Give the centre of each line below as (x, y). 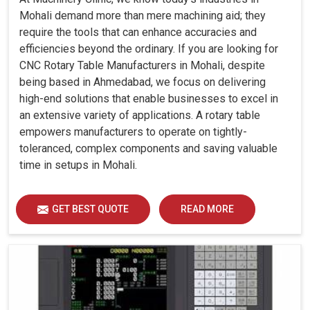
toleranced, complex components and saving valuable (148, 149)
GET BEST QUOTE (90, 209)
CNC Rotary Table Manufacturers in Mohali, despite (142, 66)
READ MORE (207, 209)
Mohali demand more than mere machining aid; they (143, 16)
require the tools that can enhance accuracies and (138, 33)
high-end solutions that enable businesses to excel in (149, 99)
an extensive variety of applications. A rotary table (140, 116)
